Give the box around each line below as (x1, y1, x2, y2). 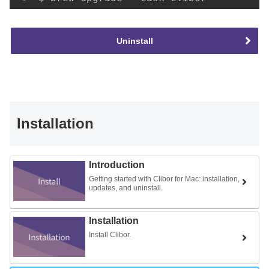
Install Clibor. (89, 230, 131, 239)
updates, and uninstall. (89, 183, 163, 192)
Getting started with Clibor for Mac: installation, (89, 174, 240, 183)
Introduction (89, 159, 145, 170)
